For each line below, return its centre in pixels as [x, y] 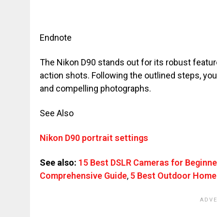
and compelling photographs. [95, 88]
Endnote [56, 38]
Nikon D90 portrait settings [94, 138]
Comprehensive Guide [83, 176]
